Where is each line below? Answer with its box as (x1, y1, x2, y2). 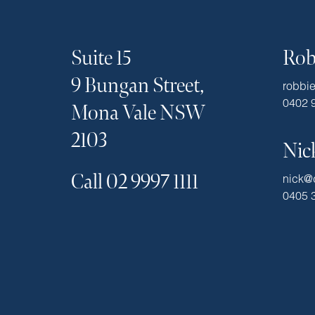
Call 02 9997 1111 (70, 169, 198, 195)
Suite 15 (70, 46, 131, 71)
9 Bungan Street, (70, 73, 204, 98)
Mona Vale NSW (70, 101, 205, 126)
